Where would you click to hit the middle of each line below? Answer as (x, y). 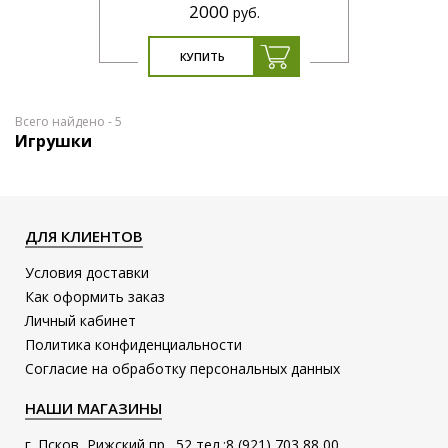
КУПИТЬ (202, 56)
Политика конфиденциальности (134, 344)
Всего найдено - (65, 121)
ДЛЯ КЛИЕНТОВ (84, 235)
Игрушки (53, 140)
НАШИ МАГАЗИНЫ (94, 407)
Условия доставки (87, 272)
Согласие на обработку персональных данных (183, 368)
